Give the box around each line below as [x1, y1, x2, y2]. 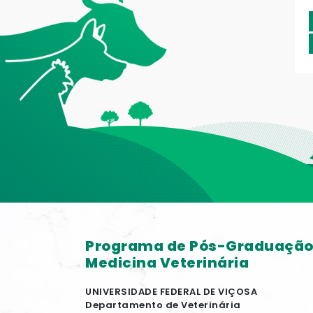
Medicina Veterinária [85, 253, 249, 272]
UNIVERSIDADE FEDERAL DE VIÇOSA [85, 285, 257, 298]
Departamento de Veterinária [85, 298, 241, 312]
